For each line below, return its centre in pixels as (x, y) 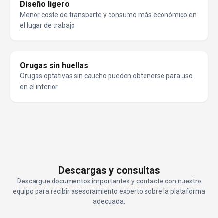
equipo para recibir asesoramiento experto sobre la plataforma (109, 191)
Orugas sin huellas (54, 66)
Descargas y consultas (109, 171)
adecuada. (109, 202)
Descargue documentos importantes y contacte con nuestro (109, 181)
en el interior (39, 87)
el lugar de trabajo (47, 26)
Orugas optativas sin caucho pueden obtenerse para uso (106, 76)
